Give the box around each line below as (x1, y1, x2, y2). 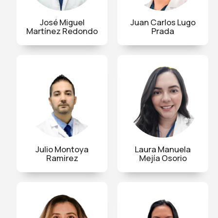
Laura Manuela (135, 143, 191, 155)
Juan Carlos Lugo (130, 16, 196, 28)
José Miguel (39, 16, 85, 28)
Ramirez (46, 152, 78, 163)
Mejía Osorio (139, 152, 187, 163)
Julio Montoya (36, 143, 89, 155)
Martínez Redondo (26, 25, 98, 36)
